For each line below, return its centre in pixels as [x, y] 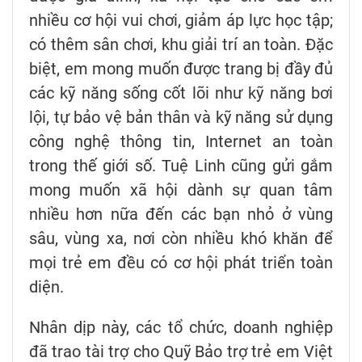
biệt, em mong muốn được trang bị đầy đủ [181, 68]
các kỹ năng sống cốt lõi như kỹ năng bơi [181, 93]
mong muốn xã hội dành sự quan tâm [181, 189]
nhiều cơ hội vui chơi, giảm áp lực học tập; [181, 20]
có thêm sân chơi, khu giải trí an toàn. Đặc [181, 44]
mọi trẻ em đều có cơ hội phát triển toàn [181, 262]
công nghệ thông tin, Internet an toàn [181, 141]
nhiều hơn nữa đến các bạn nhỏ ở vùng [181, 214]
